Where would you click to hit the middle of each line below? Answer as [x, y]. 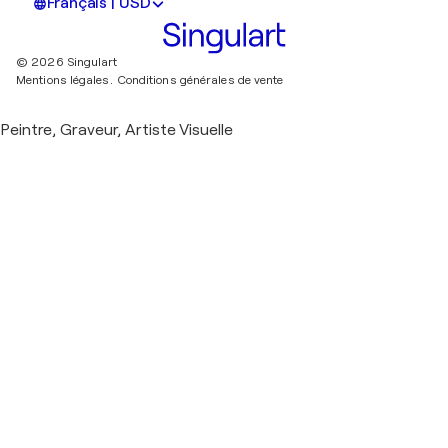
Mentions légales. [64, 80]
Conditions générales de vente [200, 80]
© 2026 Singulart [67, 62]
